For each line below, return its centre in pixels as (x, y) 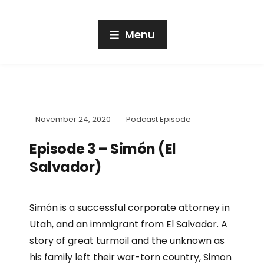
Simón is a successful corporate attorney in (130, 208)
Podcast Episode (159, 119)
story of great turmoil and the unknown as (127, 241)
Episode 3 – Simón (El (103, 149)
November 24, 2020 (73, 119)
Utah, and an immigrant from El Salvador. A (128, 224)
